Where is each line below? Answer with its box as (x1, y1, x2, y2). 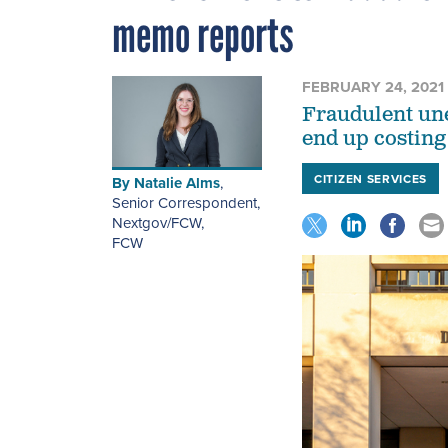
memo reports (112, 5, 294, 64)
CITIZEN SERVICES (314, 169, 428, 187)
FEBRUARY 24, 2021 (302, 75, 444, 98)
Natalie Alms (134, 172, 220, 195)
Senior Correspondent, (112, 192, 260, 214)
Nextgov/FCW (112, 212, 201, 234)
